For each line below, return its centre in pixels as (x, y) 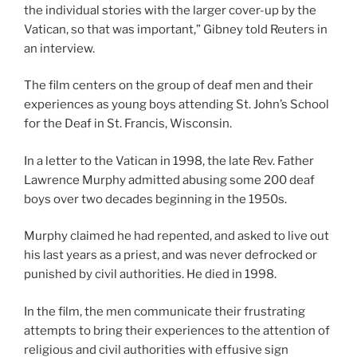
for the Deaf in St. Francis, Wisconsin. (128, 124)
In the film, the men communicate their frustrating (165, 311)
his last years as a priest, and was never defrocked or (171, 255)
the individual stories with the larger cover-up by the (170, 10)
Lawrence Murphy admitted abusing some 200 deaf (169, 180)
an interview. (59, 48)
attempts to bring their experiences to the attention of (177, 330)
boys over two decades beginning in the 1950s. (155, 199)
